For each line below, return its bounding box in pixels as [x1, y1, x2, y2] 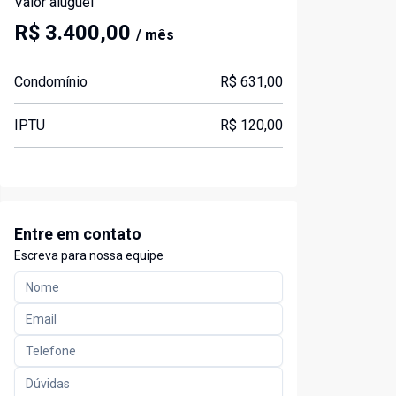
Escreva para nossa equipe [14, 248, 164, 263]
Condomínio [14, 73, 88, 91]
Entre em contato [14, 225, 141, 244]
